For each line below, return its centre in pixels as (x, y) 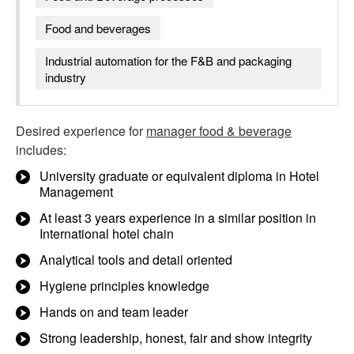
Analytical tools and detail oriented (136, 260)
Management (76, 192)
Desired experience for (81, 131)
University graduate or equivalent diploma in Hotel (179, 176)
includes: (41, 150)
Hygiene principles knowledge (124, 286)
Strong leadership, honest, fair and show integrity (176, 338)
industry (66, 77)
